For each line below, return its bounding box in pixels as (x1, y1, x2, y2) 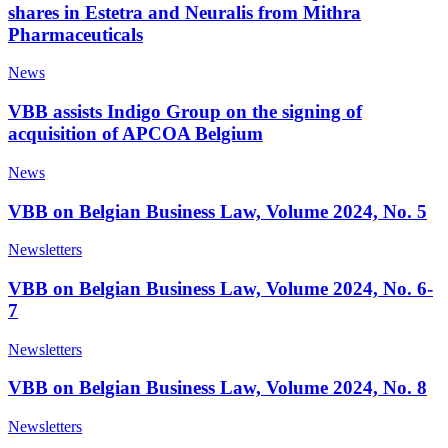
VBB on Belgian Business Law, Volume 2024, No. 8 (8, 377, 427, 399)
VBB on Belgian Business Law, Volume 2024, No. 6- (8, 277, 433, 299)
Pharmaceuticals (8, 23, 143, 45)
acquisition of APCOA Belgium (8, 123, 263, 145)
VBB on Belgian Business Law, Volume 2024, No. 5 (8, 200, 427, 222)
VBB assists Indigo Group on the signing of (8, 101, 362, 123)
